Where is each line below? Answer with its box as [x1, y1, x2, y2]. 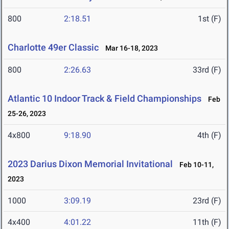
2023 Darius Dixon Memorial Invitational [8, 158, 173, 170]
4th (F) [197, 130, 221, 141]
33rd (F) [193, 65, 221, 75]
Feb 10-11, [175, 161, 214, 169]
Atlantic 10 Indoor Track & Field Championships [8, 93, 201, 104]
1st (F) [198, 14, 221, 24]
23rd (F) [193, 196, 221, 206]
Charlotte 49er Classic [8, 42, 99, 53]
